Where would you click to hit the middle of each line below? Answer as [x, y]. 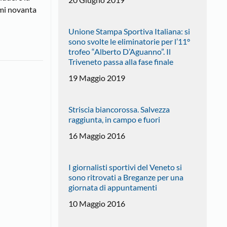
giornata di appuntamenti [112, 187]
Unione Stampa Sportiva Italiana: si [129, 31]
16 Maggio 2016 [97, 135]
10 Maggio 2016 [97, 203]
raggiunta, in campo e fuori [114, 119]
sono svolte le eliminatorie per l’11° [129, 41]
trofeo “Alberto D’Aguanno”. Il [119, 51]
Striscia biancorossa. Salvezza [119, 109]
